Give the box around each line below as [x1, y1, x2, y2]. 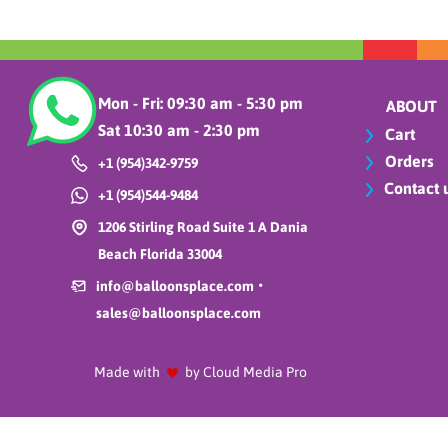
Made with [93, 364, 160, 381]
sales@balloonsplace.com [96, 305, 262, 322]
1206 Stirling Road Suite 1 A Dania [98, 219, 309, 236]
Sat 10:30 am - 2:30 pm [98, 121, 261, 140]
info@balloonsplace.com [96, 278, 255, 295]
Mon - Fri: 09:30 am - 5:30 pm [98, 94, 304, 113]
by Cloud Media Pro [184, 364, 307, 381]
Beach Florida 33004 [98, 246, 223, 263]
